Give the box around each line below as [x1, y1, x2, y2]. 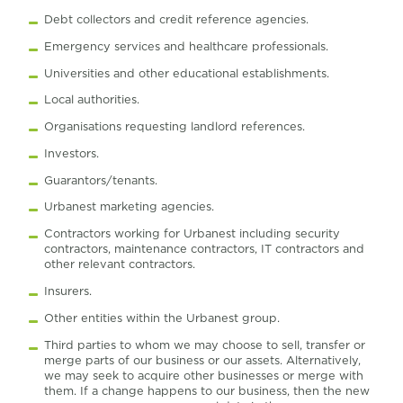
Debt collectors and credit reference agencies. [43, 12, 309, 26]
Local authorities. [43, 93, 139, 107]
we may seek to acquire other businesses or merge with [43, 368, 363, 382]
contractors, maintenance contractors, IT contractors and [43, 242, 364, 256]
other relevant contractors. [43, 257, 195, 272]
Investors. [43, 146, 99, 160]
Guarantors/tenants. [43, 173, 157, 187]
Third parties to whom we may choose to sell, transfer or [43, 337, 365, 352]
